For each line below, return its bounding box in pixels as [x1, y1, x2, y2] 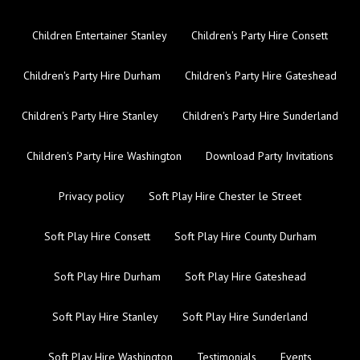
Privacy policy [59, 189, 125, 204]
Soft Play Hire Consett [43, 229, 150, 244]
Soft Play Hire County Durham [174, 229, 317, 244]
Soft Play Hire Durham [54, 269, 161, 284]
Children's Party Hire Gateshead [185, 68, 337, 84]
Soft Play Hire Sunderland [182, 309, 308, 325]
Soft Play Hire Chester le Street [149, 189, 301, 204]
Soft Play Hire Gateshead [185, 269, 306, 284]
